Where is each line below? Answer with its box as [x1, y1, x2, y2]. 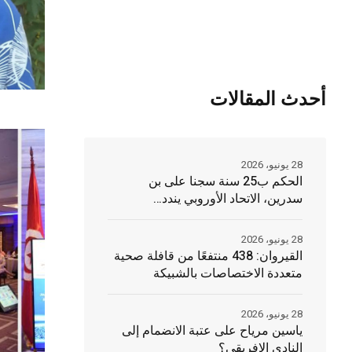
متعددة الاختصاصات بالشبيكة [152, 264, 302, 284]
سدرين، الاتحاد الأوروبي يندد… [152, 189, 302, 209]
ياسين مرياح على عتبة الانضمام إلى [121, 321, 302, 341]
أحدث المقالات [209, 86, 326, 114]
